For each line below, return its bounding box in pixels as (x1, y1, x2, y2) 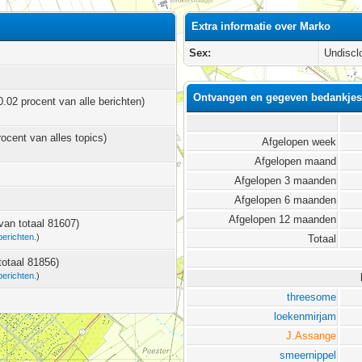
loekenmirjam (274, 310, 337, 323)
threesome (287, 291, 337, 304)
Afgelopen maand (255, 155, 337, 168)
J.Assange (286, 330, 337, 343)
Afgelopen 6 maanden (234, 194, 337, 207)
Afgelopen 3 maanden (234, 175, 337, 187)
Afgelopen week (262, 136, 337, 149)
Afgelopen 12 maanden (229, 213, 337, 226)
